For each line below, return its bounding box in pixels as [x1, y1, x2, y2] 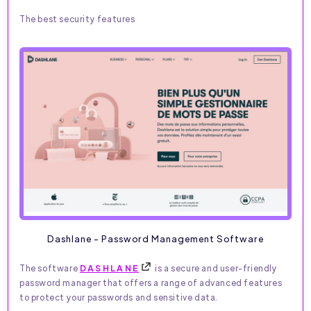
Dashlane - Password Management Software [47, 233, 264, 245]
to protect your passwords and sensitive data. [19, 292, 219, 303]
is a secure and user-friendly [153, 262, 278, 274]
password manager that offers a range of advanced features [19, 277, 283, 289]
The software [19, 262, 80, 274]
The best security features [19, 12, 135, 24]
